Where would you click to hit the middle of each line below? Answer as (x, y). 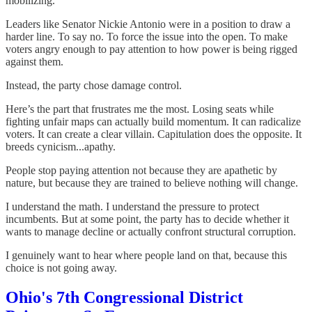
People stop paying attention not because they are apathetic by (141, 171)
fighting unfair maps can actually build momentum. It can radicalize (153, 122)
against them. (34, 62)
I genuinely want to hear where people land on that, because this (146, 256)
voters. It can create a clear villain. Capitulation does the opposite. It (154, 134)
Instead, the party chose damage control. (94, 86)
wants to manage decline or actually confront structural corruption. (151, 232)
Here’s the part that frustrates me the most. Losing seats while (140, 109)
